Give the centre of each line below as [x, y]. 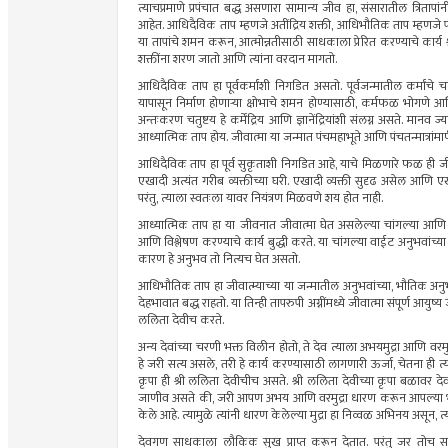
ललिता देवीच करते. [181, 321]
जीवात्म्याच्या [253, 287]
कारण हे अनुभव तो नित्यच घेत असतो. [219, 260]
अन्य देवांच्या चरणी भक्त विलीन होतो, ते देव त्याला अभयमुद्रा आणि [284, 348]
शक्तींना [154, 60]
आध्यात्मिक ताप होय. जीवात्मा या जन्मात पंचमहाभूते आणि [264, 138]
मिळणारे [380, 165]
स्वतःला [206, 199]
